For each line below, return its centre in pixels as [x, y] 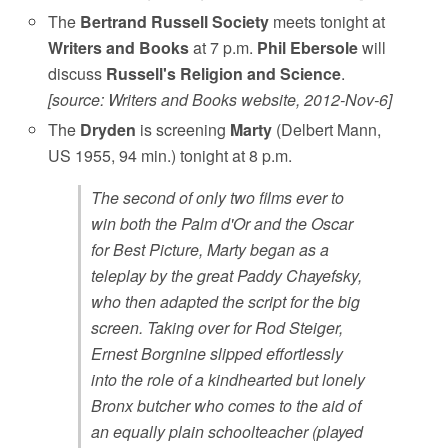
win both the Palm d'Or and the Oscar [222, 223]
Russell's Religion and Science [224, 73]
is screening [183, 129]
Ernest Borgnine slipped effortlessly [217, 353]
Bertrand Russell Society [175, 21]
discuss [77, 73]
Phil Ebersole [308, 47]
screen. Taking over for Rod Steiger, [217, 327]
